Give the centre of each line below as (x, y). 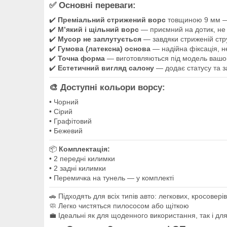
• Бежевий (66, 131)
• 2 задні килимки (78, 168)
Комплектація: (84, 149)
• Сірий (61, 112)
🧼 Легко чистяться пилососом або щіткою (119, 206)
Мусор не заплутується (100, 39)
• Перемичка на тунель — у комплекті (111, 178)
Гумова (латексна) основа (104, 49)
